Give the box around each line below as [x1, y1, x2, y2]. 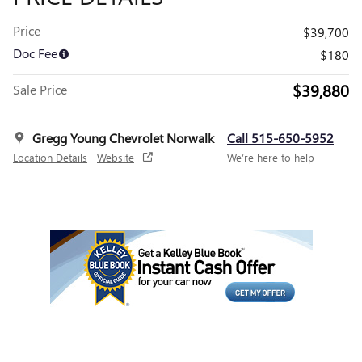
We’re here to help [227, 149, 314, 164]
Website [97, 149, 134, 164]
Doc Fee [13, 44, 57, 61]
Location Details [13, 149, 87, 164]
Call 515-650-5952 [227, 128, 334, 146]
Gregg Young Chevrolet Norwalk [32, 128, 214, 146]
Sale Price [13, 80, 67, 98]
